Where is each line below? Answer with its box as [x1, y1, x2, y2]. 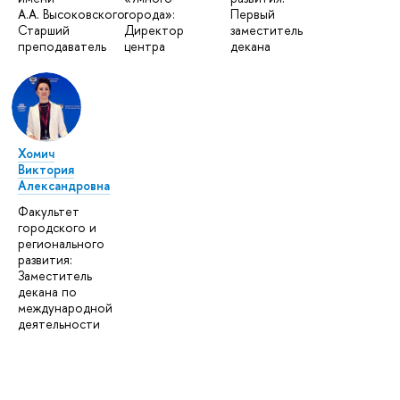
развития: [18, 251, 72, 269]
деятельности [18, 315, 100, 333]
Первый [230, 5, 276, 23]
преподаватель [18, 37, 106, 55]
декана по [18, 283, 77, 301]
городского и [18, 219, 96, 237]
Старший [18, 21, 70, 39]
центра [124, 37, 166, 55]
